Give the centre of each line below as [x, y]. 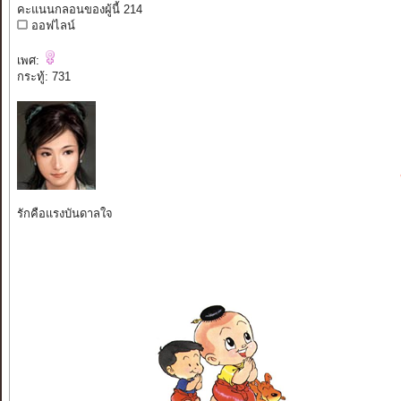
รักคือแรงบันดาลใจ [64, 214]
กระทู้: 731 [43, 77]
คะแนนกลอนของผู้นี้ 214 [79, 10]
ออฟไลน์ [51, 26]
